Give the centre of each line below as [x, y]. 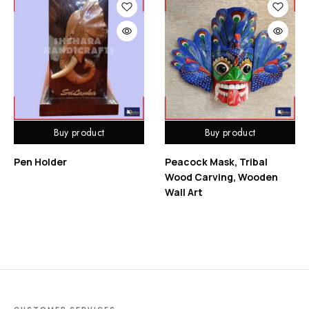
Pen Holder [40, 161]
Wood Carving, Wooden [221, 177]
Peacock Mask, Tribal [216, 161]
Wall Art [184, 192]
